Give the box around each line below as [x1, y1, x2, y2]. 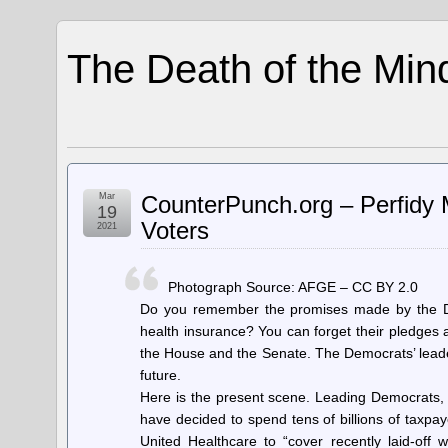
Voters [141, 217, 210, 244]
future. [139, 367, 181, 383]
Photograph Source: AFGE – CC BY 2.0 [167, 279, 418, 295]
